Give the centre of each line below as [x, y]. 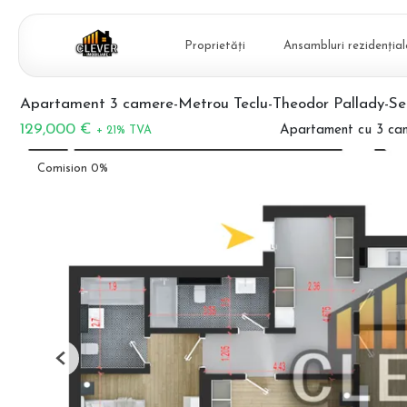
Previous [83, 365]
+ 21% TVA [124, 130]
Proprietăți [215, 45]
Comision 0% [73, 169]
